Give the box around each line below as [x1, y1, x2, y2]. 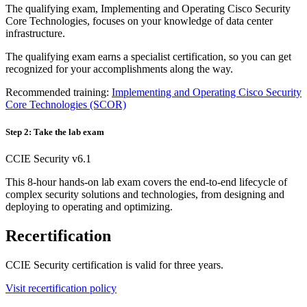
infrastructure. [5, 27, 65, 40]
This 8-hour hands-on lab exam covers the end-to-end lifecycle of [5, 175, 287, 188]
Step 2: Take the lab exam [5, 126, 104, 137]
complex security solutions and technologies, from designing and [5, 188, 284, 200]
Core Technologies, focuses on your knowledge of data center [5, 15, 273, 27]
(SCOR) [90, 99, 126, 111]
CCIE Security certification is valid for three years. [5, 258, 223, 271]
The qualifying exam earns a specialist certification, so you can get [5, 51, 291, 63]
